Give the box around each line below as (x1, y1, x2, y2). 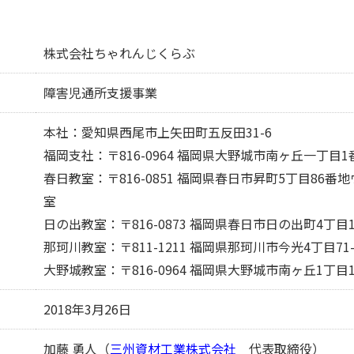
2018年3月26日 (43, 299, 131, 318)
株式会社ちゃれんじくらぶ (43, 43, 195, 62)
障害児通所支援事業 (43, 83, 157, 102)
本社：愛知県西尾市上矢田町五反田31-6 (43, 122, 272, 141)
